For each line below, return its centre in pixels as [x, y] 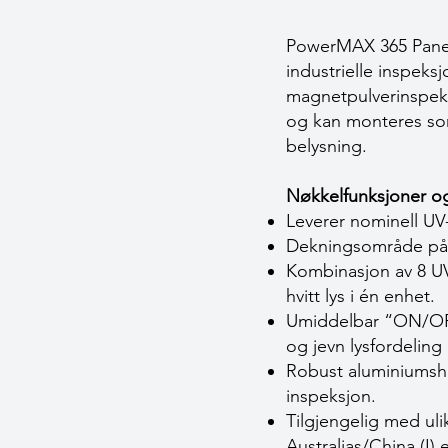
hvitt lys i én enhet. [363, 296]
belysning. [329, 146]
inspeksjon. [333, 396]
